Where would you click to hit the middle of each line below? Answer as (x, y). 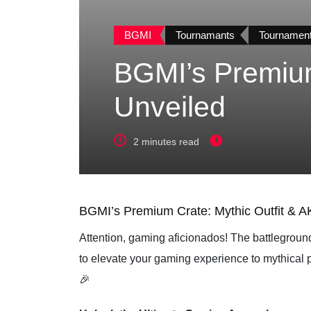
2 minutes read (166, 141)
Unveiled (170, 107)
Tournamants (205, 35)
